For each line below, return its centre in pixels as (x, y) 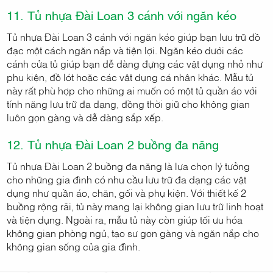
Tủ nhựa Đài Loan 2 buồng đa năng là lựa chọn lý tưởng (129, 166)
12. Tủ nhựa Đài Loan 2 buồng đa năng (113, 144)
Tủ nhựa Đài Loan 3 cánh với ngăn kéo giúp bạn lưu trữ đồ (134, 37)
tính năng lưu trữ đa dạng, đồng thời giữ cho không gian (129, 104)
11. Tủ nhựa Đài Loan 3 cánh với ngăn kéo (122, 15)
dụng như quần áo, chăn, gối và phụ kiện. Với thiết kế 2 (127, 193)
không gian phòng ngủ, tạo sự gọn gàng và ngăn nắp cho (133, 233)
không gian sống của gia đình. (74, 246)
